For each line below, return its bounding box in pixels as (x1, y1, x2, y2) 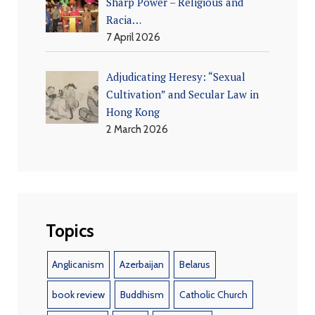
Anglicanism (52, 258, 105, 271)
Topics (46, 219, 94, 241)
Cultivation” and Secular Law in (106, 86, 259, 101)
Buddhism (120, 288, 165, 302)
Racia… (106, 13, 142, 27)
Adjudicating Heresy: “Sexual (106, 69, 246, 84)
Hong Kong (106, 104, 160, 119)
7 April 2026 (106, 31, 161, 44)
